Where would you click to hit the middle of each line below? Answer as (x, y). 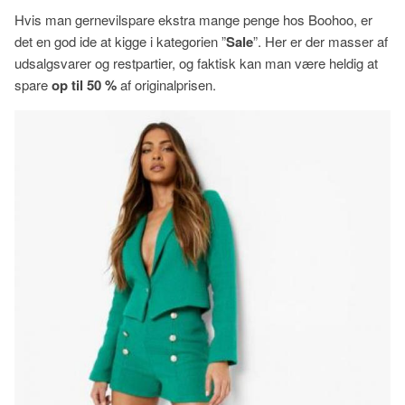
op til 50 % (86, 85)
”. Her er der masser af (320, 41)
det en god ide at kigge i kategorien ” (120, 41)
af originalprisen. (170, 85)
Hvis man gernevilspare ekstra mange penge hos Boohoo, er (193, 19)
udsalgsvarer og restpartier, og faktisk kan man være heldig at (196, 63)
